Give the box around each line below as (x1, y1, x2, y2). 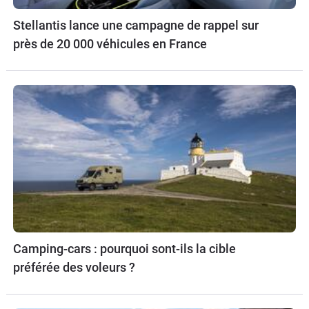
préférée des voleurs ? (13, 260, 135, 275)
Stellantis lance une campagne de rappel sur (13, 17, 259, 32)
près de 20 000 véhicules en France (13, 36, 207, 51)
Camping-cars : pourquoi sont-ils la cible (13, 241, 236, 257)
